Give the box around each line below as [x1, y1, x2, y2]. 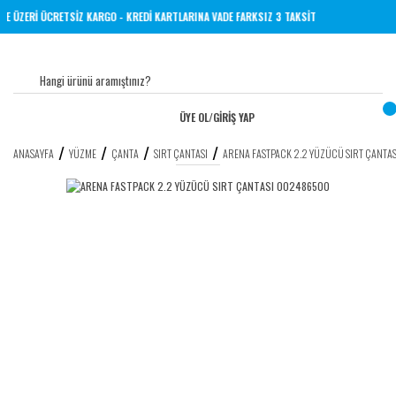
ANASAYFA [13, 145, 54, 161]
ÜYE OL [179, 110, 209, 125]
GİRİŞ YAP [212, 110, 255, 125]
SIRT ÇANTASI [154, 145, 208, 161]
